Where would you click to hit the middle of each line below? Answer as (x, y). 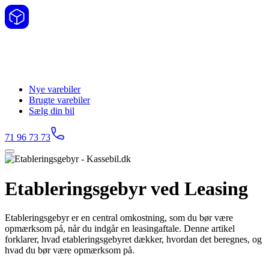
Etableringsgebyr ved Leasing (126, 188)
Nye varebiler (55, 89)
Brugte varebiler (59, 100)
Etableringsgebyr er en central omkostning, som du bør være (119, 218)
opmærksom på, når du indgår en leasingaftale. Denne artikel (120, 229)
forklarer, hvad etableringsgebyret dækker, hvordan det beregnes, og (133, 240)
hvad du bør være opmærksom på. (70, 250)
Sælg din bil (52, 111)
